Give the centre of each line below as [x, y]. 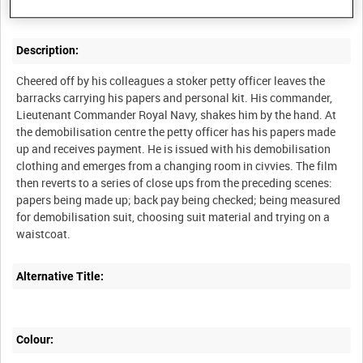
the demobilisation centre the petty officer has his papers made [176, 132]
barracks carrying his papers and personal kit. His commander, [175, 98]
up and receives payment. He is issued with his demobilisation [174, 149]
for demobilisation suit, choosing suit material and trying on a [173, 217]
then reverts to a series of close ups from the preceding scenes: [175, 183]
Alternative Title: [60, 276]
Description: [48, 51]
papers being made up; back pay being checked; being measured [179, 200]
